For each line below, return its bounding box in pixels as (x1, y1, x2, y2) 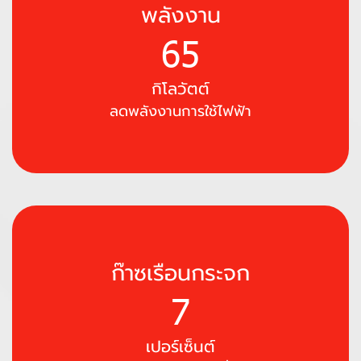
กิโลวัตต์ (151, 76, 210, 101)
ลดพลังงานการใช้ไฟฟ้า (110, 99, 251, 122)
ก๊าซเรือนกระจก (111, 257, 250, 290)
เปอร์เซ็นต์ (146, 334, 215, 359)
